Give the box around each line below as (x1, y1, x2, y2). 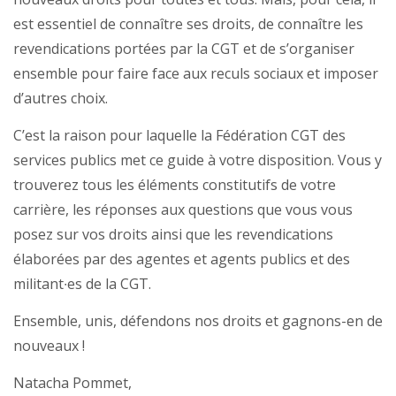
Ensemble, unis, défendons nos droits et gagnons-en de (13, 311, 383, 331)
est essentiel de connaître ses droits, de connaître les (13, 14, 363, 34)
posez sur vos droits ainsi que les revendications (13, 225, 333, 245)
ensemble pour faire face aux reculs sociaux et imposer (13, 64, 378, 84)
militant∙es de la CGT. (13, 274, 151, 294)
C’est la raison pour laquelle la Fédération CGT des (13, 126, 346, 146)
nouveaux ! (13, 336, 85, 356)
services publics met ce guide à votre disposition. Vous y (13, 150, 382, 171)
